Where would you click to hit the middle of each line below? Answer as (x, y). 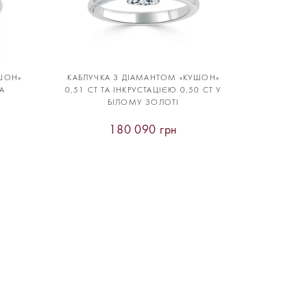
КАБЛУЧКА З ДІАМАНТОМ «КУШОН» (143, 78)
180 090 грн (144, 130)
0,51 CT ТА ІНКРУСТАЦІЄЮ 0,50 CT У (143, 90)
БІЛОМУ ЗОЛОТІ (143, 102)
